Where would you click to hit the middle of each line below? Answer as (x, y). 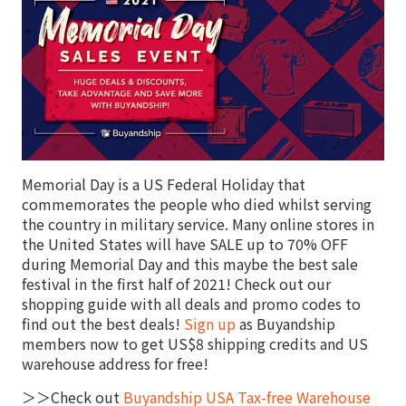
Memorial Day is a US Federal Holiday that (164, 184)
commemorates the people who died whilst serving (197, 203)
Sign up (210, 323)
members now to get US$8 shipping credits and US (195, 343)
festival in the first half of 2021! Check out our (176, 283)
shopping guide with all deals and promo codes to (191, 303)
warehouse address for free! (115, 363)
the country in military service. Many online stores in (198, 223)
